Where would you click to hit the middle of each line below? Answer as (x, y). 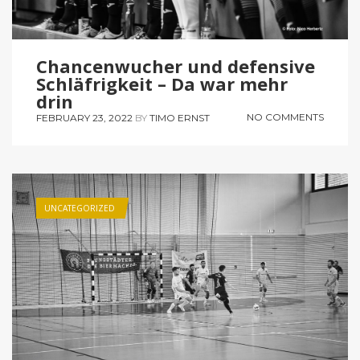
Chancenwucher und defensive (176, 65)
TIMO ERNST (180, 117)
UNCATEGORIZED (80, 208)
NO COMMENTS (285, 117)
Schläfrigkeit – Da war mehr (162, 83)
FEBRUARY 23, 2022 (84, 117)
